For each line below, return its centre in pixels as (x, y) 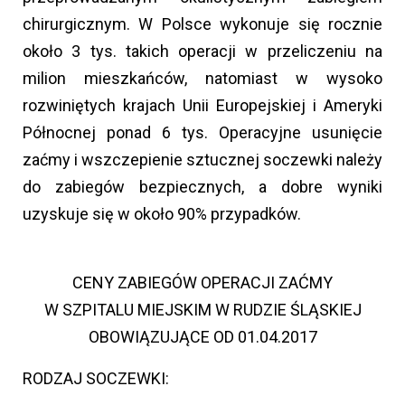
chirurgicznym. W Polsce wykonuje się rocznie (202, 24)
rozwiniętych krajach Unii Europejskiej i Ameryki (202, 105)
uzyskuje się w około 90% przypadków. (162, 213)
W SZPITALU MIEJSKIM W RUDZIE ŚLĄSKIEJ (202, 309)
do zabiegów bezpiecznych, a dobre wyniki (202, 186)
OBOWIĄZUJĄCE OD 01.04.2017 (202, 336)
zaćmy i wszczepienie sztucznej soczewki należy (202, 159)
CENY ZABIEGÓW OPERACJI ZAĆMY (202, 282)
